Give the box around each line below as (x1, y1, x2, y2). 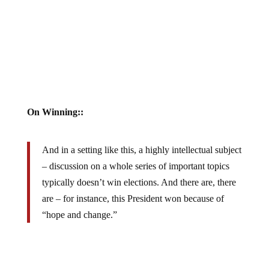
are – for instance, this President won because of (41, 193, 224, 204)
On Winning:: (26, 107, 83, 118)
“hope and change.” (41, 210, 117, 220)
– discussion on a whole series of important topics (41, 161, 229, 172)
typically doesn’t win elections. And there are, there (41, 177, 236, 188)
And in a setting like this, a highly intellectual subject (41, 145, 241, 156)
